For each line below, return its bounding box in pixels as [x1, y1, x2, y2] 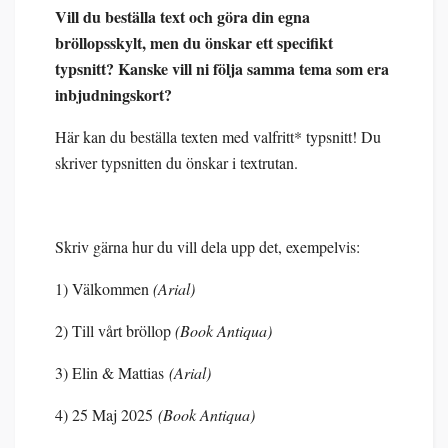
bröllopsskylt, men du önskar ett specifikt [55, 30, 333, 54]
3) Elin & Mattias [55, 361, 164, 383]
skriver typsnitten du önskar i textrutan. [55, 151, 298, 173]
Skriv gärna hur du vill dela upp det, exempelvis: [55, 235, 360, 257]
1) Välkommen [55, 277, 153, 299]
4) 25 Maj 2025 [55, 403, 153, 425]
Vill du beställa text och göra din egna [55, 4, 310, 28]
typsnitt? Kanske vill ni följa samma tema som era [55, 56, 389, 80]
